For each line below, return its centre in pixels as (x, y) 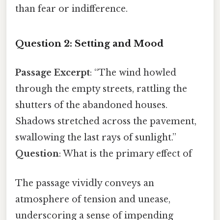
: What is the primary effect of (125, 154)
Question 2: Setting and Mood (89, 44)
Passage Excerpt (53, 73)
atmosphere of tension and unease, (93, 199)
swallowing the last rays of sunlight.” (96, 138)
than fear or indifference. (71, 9)
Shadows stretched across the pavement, (106, 122)
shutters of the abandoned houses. (91, 105)
